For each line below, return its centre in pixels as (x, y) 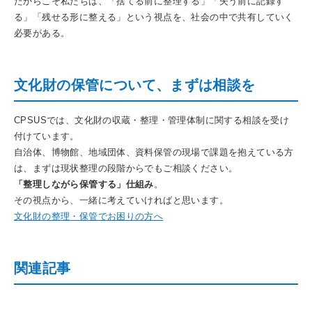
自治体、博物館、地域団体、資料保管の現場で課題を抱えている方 (154, 152)
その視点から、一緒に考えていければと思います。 (121, 200)
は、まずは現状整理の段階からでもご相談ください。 (126, 168)
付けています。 (47, 136)
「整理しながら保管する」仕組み (84, 184)
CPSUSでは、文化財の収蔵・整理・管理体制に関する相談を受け (152, 120)
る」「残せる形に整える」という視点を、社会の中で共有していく (154, 17)
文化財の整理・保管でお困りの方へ (89, 216)
